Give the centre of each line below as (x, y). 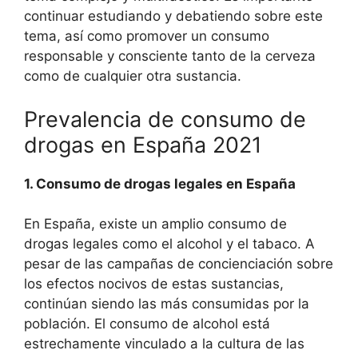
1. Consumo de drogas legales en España (160, 183)
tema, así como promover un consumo (147, 36)
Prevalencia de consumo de (165, 119)
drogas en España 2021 (143, 145)
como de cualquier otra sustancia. (133, 76)
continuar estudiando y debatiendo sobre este (173, 16)
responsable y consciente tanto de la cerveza (170, 56)
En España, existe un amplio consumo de (155, 224)
